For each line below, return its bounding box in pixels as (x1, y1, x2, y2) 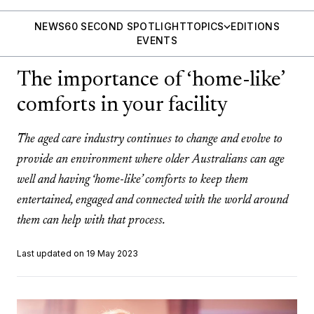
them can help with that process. (17, 214, 165, 227)
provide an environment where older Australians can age (17, 153, 285, 166)
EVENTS (136, 34, 178, 46)
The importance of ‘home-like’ (17, 70, 285, 91)
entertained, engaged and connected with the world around (17, 194, 288, 207)
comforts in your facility (17, 95, 228, 116)
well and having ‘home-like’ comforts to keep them (17, 174, 248, 186)
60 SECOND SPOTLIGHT (64, 20, 186, 32)
